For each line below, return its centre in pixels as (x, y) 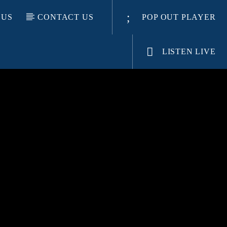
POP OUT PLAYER (178, 17)
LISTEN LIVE (188, 51)
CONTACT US (66, 17)
